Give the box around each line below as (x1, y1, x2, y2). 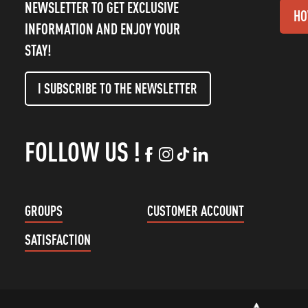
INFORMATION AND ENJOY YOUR (24, 20, 180, 37)
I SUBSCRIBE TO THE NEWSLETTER (38, 80, 198, 96)
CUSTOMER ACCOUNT (146, 202, 244, 219)
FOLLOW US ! (24, 136, 140, 168)
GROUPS (24, 202, 63, 219)
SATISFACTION (24, 231, 91, 247)
